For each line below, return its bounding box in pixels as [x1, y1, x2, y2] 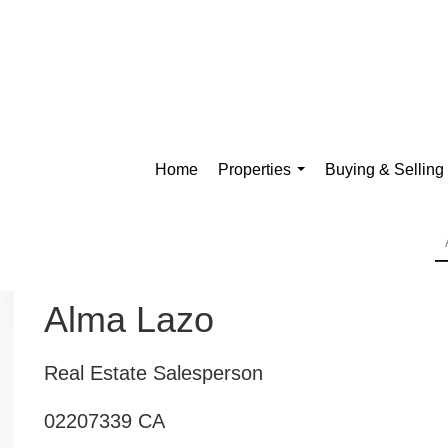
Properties [218, 161, 291, 178]
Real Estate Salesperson [44, 361, 263, 384]
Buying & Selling [325, 161, 444, 178]
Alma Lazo [44, 298, 214, 340]
